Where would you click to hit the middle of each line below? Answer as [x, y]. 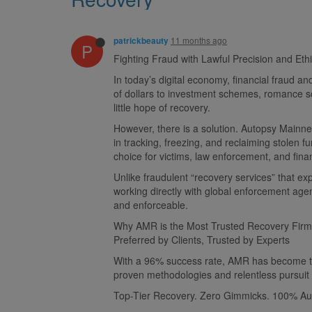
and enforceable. [151, 204]
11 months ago [199, 40]
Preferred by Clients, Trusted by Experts [202, 239]
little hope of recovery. [162, 107]
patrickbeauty [141, 40]
